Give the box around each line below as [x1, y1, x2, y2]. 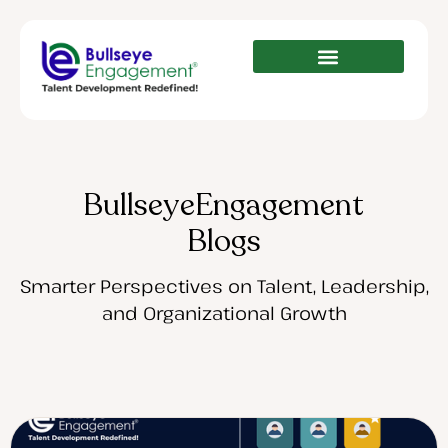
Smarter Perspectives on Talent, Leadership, [19, 274, 429, 299]
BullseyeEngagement [83, 185, 365, 227]
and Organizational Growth [101, 301, 347, 326]
